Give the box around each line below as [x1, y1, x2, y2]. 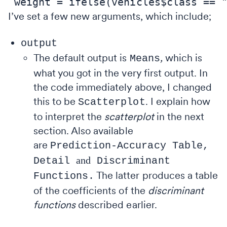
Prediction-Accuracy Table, [50, 139, 209, 152]
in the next [154, 110, 204, 123]
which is [165, 51, 202, 64]
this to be [33, 95, 79, 107]
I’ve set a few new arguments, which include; [8, 10, 212, 22]
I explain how [150, 95, 210, 107]
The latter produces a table [94, 169, 218, 181]
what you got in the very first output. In [33, 66, 208, 79]
